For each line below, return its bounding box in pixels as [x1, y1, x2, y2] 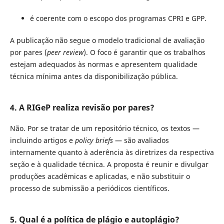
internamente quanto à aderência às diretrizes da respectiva [9, 147, 214, 157]
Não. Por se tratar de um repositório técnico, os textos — [9, 123, 199, 133]
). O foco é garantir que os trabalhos [83, 47, 205, 57]
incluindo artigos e [9, 135, 75, 145]
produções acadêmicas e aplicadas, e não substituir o [9, 171, 190, 181]
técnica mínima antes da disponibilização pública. [9, 71, 178, 81]
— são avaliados [112, 135, 169, 145]
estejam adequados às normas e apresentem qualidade [9, 59, 197, 69]
